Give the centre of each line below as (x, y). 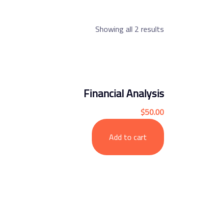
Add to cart (128, 137)
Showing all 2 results (130, 29)
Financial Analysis (124, 93)
